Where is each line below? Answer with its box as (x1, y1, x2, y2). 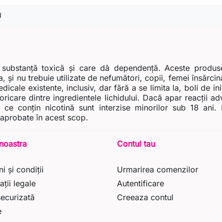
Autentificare (117, 178, 164, 189)
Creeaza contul (117, 192, 173, 203)
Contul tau (117, 139, 155, 149)
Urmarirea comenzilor (117, 165, 198, 175)
